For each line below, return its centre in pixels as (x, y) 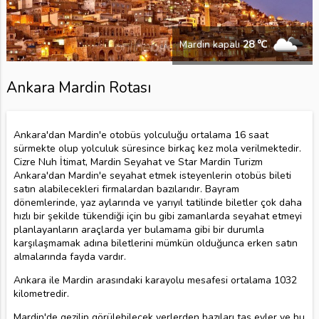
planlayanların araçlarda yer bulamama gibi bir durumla (138, 229)
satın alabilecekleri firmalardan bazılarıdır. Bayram (126, 189)
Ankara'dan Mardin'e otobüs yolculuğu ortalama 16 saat (141, 135)
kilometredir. (41, 293)
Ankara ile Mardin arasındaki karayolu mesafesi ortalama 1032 (155, 280)
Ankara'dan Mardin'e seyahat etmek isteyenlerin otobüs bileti (152, 175)
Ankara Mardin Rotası (78, 87)
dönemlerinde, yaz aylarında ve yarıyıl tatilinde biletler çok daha (157, 202)
